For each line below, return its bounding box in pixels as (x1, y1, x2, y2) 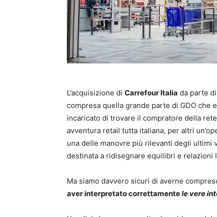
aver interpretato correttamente (67, 188, 182, 198)
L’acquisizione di (67, 88, 124, 97)
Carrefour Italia (124, 88, 178, 97)
